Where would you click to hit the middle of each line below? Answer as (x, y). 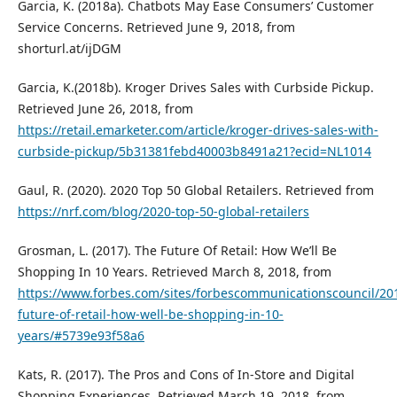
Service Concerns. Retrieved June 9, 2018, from (156, 27)
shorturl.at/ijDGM (69, 49)
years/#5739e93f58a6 (81, 336)
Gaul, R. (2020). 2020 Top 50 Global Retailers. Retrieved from (195, 191)
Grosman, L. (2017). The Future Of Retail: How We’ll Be (177, 251)
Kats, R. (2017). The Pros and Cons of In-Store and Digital (186, 375)
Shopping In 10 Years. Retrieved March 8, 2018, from (174, 272)
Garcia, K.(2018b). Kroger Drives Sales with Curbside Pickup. (195, 88)
